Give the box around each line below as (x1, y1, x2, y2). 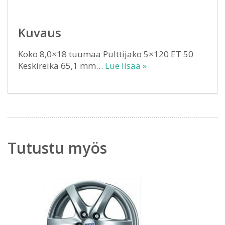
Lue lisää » (105, 60, 147, 71)
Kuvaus (18, 24, 61, 41)
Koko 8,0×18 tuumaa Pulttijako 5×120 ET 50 (18, 48, 193, 60)
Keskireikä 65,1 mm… (18, 60, 105, 71)
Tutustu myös (8, 138, 107, 158)
